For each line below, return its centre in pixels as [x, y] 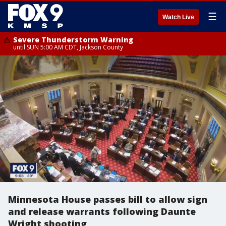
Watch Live [178, 17]
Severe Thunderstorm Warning [73, 40]
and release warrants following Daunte [102, 211]
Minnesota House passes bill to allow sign [108, 199]
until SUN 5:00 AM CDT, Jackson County [68, 47]
